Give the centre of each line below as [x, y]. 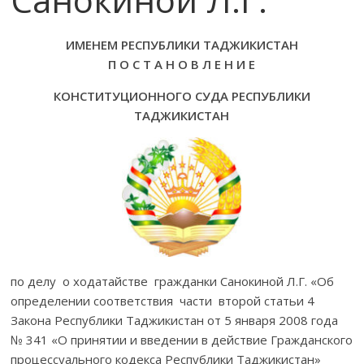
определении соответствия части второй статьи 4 [163, 300]
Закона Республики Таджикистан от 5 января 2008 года [175, 320]
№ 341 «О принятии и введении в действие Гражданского [182, 339]
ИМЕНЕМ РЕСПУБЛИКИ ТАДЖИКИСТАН [182, 44]
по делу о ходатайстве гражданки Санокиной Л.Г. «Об [174, 281]
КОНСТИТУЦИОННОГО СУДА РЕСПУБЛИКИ [182, 95]
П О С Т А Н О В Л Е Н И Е [182, 64]
